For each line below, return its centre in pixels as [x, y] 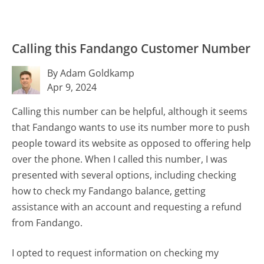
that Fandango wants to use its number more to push [131, 128]
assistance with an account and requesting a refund [127, 207]
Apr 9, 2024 [72, 88]
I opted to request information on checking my [115, 253]
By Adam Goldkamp [91, 73]
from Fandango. [47, 223]
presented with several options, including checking [124, 175]
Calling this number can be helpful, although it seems [130, 112]
